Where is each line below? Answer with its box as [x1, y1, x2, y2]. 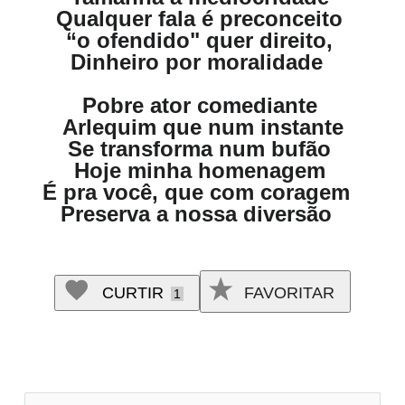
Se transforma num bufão [68, 137, 337, 161]
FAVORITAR [240, 284, 334, 303]
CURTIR [102, 284, 164, 303]
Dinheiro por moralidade [70, 50, 335, 74]
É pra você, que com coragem [42, 180, 363, 204]
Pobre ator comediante [81, 93, 324, 118]
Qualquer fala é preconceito [56, 6, 349, 31]
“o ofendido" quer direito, [66, 28, 339, 52]
